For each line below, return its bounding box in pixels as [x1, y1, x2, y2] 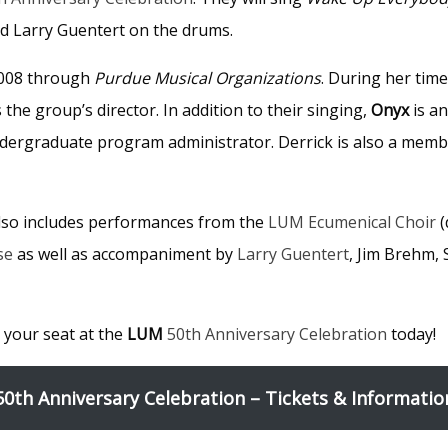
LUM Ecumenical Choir [268, 210, 436, 233]
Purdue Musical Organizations [94, 66, 321, 89]
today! [387, 322, 436, 345]
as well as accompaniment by [13, 242, 237, 265]
